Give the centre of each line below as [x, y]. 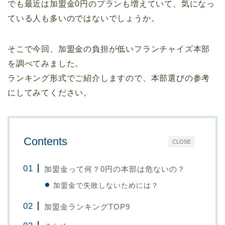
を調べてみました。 [46, 64]
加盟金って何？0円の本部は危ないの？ [115, 169]
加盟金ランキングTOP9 [87, 207]
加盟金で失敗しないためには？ [106, 186]
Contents [45, 142]
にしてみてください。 [50, 93]
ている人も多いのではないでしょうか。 [84, 19]
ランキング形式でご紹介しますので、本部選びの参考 [109, 78]
